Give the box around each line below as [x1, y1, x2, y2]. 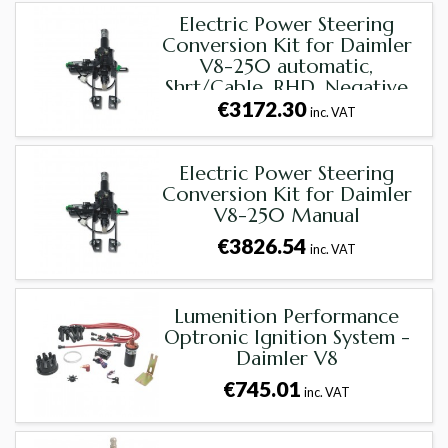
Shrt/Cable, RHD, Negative [165, 75, 409, 101]
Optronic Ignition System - [163, 325, 410, 351]
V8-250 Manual [213, 203, 360, 229]
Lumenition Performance [174, 304, 400, 330]
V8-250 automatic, [200, 54, 374, 80]
